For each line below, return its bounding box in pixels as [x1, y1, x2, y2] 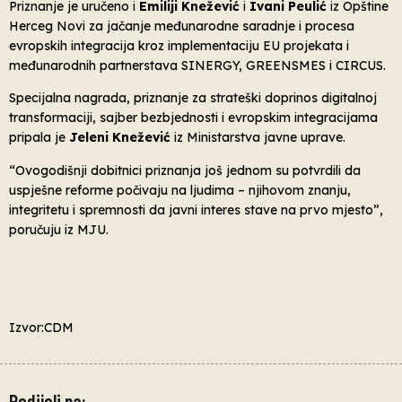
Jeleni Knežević [69, 129, 170, 146]
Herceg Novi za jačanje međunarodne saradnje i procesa [9, 17, 354, 34]
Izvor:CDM [9, 319, 74, 336]
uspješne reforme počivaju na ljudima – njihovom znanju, [9, 181, 351, 198]
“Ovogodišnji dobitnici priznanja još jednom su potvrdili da [9, 162, 361, 179]
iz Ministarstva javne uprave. [170, 129, 345, 146]
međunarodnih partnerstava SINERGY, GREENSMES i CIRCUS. [9, 57, 386, 74]
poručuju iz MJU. [9, 221, 109, 238]
